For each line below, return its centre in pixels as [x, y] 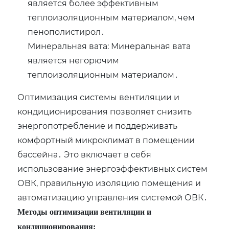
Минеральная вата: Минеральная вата [109, 46]
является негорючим [74, 60]
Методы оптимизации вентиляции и [85, 212]
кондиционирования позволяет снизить [105, 111]
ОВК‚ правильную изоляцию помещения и [109, 183]
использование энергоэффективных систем [113, 169]
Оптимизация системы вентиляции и [99, 97]
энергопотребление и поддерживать [98, 126]
